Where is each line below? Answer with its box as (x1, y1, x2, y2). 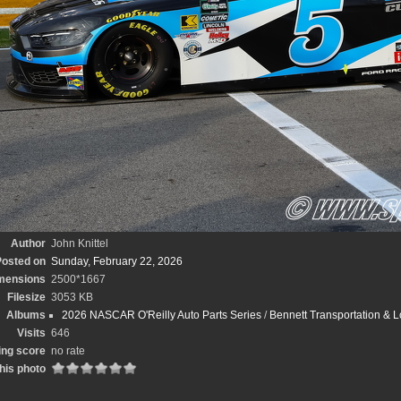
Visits (16, 327, 46, 339)
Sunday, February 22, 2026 (50, 255, 183, 268)
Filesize (6, 291, 46, 303)
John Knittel (50, 237, 108, 250)
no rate (50, 345, 85, 357)
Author (10, 237, 46, 250)
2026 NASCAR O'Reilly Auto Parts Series (61, 309, 261, 321)
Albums (5, 309, 46, 321)
